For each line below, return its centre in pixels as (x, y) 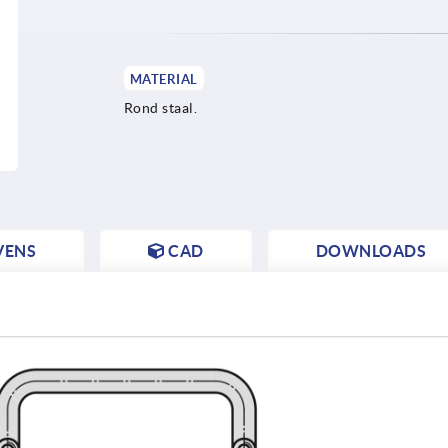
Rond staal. (160, 107)
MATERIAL (163, 79)
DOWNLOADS (370, 250)
